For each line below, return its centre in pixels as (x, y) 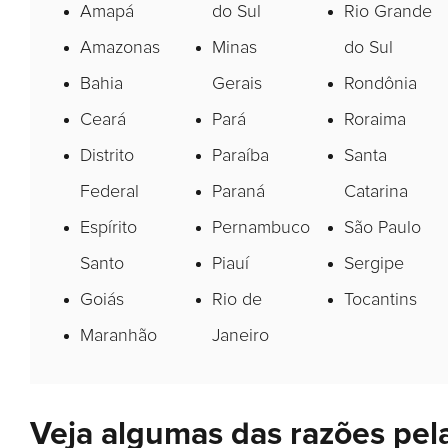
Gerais (237, 83)
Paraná (238, 191)
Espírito (108, 227)
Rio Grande (388, 11)
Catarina (376, 191)
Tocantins (380, 299)
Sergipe (374, 263)
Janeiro (240, 335)
